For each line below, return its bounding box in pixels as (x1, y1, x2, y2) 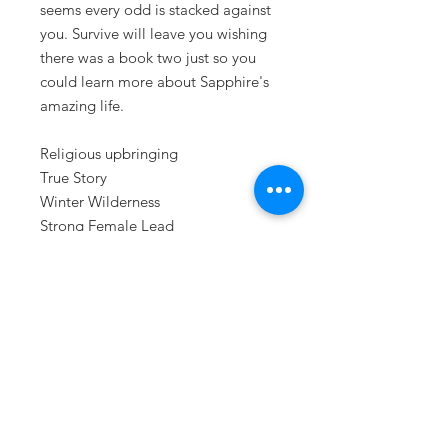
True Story (40, 168, 107, 188)
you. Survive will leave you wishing (40, 24, 267, 44)
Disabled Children (40, 264, 160, 284)
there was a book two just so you (40, 48, 256, 68)
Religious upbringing (40, 144, 178, 164)
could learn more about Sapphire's (40, 72, 269, 92)
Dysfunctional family (40, 288, 173, 308)
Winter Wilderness (40, 192, 160, 212)
